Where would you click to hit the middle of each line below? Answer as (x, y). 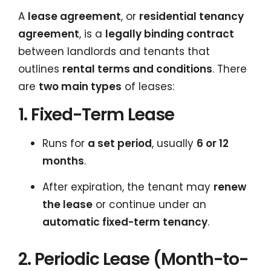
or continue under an (149, 204)
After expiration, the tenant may (128, 187)
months (63, 161)
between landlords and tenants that (114, 51)
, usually (174, 143)
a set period (120, 143)
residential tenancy (191, 16)
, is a (92, 34)
